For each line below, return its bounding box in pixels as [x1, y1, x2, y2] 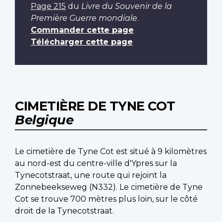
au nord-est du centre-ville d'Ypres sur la [15, 158, 177, 168]
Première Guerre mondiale [31, 13, 137, 23]
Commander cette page [31, 25, 134, 35]
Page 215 [31, 1, 66, 11]
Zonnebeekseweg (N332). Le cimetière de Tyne [15, 182, 203, 192]
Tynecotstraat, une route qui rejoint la [15, 170, 166, 180]
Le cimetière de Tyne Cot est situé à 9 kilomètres [15, 146, 207, 156]
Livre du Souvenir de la [81, 1, 172, 11]
